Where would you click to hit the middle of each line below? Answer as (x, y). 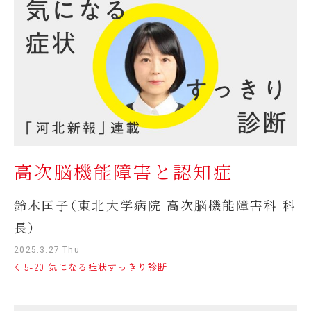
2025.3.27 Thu (47, 250)
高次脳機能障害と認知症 (124, 172)
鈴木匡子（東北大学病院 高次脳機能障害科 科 (155, 205)
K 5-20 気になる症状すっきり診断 (91, 267)
